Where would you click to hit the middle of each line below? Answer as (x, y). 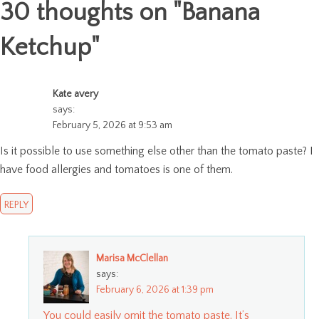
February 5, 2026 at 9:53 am (113, 125)
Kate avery (75, 94)
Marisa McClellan (132, 258)
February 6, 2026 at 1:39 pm (155, 289)
